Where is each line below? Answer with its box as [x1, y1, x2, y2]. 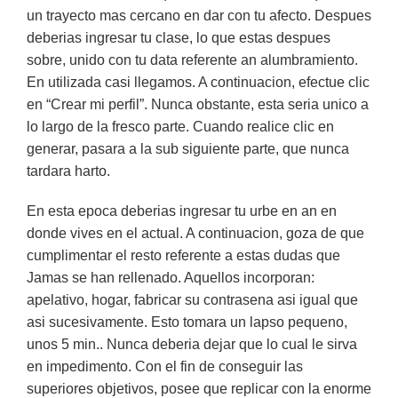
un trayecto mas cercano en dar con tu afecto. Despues [27, 8, 371, 23]
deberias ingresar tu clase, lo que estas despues [27, 30, 330, 45]
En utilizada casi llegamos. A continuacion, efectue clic [27, 75, 370, 90]
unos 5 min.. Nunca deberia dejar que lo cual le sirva [27, 337, 357, 352]
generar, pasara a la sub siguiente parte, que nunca [27, 141, 349, 156]
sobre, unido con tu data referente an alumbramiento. [27, 52, 358, 68]
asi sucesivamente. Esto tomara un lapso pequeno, [27, 314, 347, 330]
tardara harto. [27, 163, 110, 179]
